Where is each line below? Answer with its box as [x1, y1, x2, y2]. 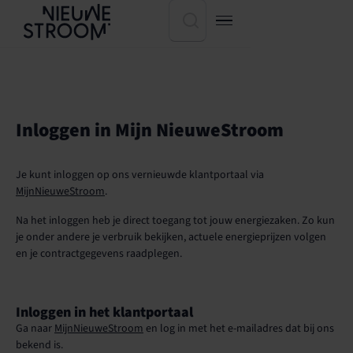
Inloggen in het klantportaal [16, 303, 193, 322]
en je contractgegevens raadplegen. [16, 246, 182, 262]
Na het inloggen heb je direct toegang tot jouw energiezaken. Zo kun [16, 213, 335, 229]
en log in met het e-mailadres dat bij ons [143, 321, 334, 336]
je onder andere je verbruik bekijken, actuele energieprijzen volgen [16, 229, 326, 245]
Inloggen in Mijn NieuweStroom [16, 117, 284, 144]
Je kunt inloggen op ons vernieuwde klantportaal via [16, 167, 264, 183]
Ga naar [16, 321, 54, 336]
